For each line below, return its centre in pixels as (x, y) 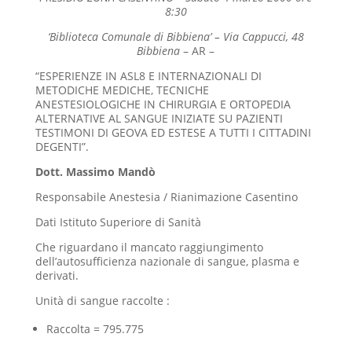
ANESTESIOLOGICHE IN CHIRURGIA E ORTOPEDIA (163, 104)
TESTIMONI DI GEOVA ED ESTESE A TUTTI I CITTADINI (173, 132)
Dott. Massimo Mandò (95, 172)
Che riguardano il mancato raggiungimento (149, 247)
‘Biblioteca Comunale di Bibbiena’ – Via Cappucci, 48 (176, 37)
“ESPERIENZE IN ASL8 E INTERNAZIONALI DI (148, 76)
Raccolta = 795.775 (95, 329)
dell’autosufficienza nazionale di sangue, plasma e (167, 261)
